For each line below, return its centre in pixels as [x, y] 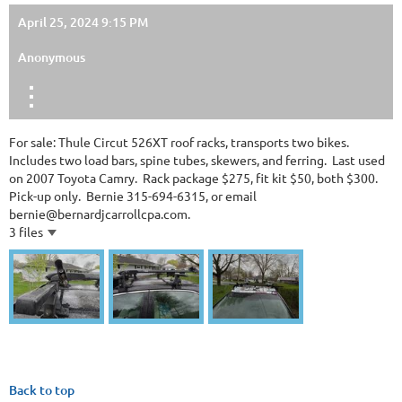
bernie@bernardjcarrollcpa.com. [100, 214]
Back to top [42, 390]
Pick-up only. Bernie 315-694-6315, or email [133, 196]
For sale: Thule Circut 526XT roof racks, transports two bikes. [180, 142]
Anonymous [52, 57]
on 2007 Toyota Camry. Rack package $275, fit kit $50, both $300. [195, 178]
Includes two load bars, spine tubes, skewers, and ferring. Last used [197, 160]
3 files [26, 232]
